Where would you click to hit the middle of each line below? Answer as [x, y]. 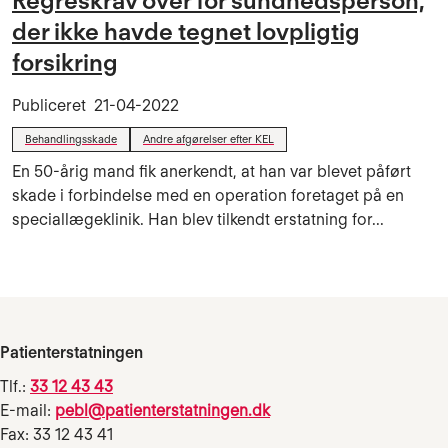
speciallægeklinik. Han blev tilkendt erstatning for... [198, 219]
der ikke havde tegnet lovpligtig [186, 31]
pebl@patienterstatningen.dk [162, 411]
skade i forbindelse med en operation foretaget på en [208, 195]
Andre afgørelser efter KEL [208, 139]
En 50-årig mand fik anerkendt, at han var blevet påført [211, 171]
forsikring [65, 62]
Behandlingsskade [71, 139]
